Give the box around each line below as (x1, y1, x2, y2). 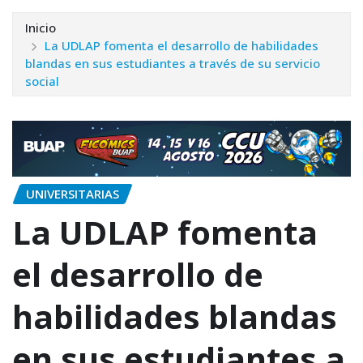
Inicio (25, 19, 56, 36)
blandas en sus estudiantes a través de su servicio (25, 54, 320, 71)
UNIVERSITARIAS (26, 185, 119, 202)
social (25, 72, 59, 89)
